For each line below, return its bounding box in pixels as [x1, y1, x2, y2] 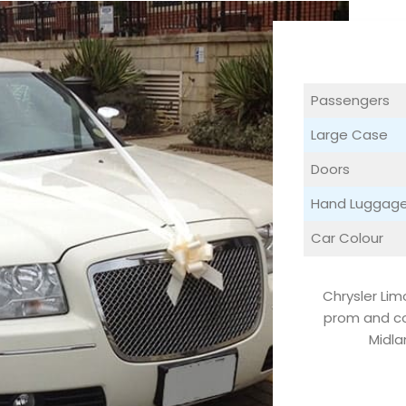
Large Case [310, 125, 388, 145]
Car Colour [310, 228, 383, 248]
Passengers [310, 91, 390, 111]
